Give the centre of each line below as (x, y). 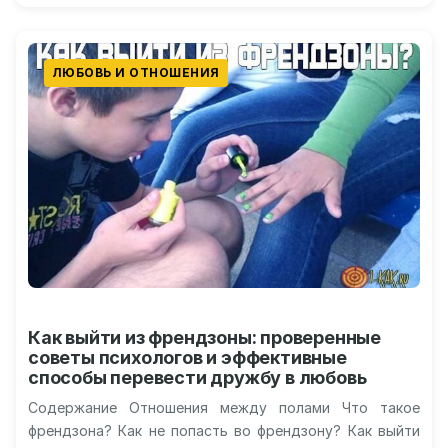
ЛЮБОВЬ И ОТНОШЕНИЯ (136, 72)
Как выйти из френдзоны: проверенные (204, 337)
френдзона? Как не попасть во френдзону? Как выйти (224, 430)
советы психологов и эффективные (187, 357)
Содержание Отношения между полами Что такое (224, 407)
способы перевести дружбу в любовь (197, 377)
